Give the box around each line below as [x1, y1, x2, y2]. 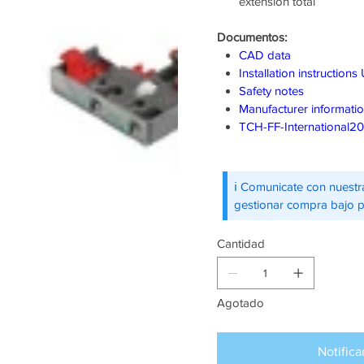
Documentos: [216, 30, 287, 45]
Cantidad [216, 236, 265, 251]
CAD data [238, 48, 291, 63]
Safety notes [238, 84, 304, 98]
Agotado [216, 296, 264, 310]
